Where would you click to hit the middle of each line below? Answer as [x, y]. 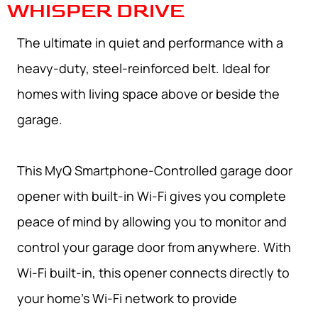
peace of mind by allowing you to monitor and [152, 222]
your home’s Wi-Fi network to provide [127, 298]
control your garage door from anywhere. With [154, 247]
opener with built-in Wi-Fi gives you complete [152, 196]
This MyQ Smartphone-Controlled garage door [155, 171]
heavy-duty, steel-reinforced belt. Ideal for [143, 68]
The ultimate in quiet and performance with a [150, 43]
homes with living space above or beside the [148, 94]
